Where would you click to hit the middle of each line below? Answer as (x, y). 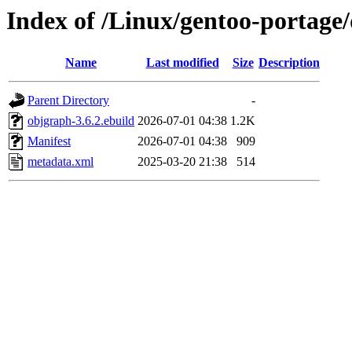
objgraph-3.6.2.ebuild (81, 121)
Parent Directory (68, 101)
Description (289, 63)
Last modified (182, 63)
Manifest (49, 141)
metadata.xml (60, 162)
